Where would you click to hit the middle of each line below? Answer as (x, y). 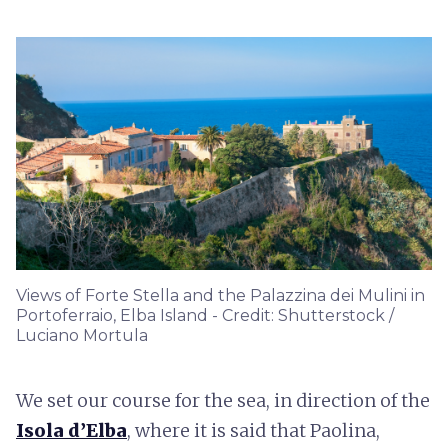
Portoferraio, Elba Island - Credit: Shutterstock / (205, 315)
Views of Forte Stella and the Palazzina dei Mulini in (220, 295)
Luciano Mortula (82, 335)
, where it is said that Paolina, (253, 430)
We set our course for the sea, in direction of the (223, 400)
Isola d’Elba (71, 430)
